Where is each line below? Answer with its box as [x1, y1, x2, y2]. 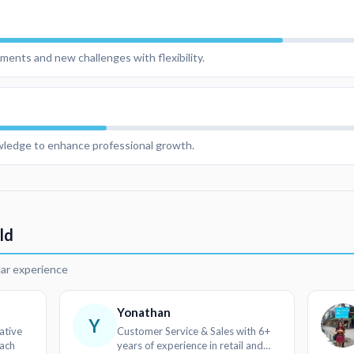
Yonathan [116, 305, 171, 320]
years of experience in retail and [116, 339, 263, 352]
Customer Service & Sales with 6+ [116, 325, 270, 338]
